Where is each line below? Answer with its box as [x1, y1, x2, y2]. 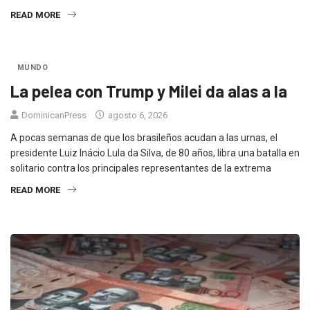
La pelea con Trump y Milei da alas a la [10, 81, 287, 102]
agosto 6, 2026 [106, 110, 167, 121]
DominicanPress [21, 110, 86, 121]
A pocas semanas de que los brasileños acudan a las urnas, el [10, 132, 277, 144]
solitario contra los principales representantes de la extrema [10, 163, 271, 174]
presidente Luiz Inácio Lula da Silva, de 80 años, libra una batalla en [10, 147, 300, 159]
